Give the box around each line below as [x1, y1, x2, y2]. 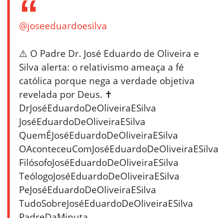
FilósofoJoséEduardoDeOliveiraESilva [19, 155, 179, 169]
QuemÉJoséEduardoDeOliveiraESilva [19, 128, 179, 142]
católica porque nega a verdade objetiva [19, 73, 195, 87]
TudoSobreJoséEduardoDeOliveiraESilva [19, 196, 194, 210]
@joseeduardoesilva [19, 18, 108, 32]
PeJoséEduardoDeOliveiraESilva [19, 182, 157, 196]
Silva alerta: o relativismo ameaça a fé [19, 60, 184, 73]
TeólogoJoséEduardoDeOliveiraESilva [19, 169, 180, 182]
